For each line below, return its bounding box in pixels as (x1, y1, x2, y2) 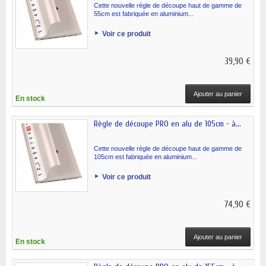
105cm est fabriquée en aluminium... (94, 153, 197, 160)
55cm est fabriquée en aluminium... (94, 10, 194, 17)
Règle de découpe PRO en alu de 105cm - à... (94, 119, 241, 129)
